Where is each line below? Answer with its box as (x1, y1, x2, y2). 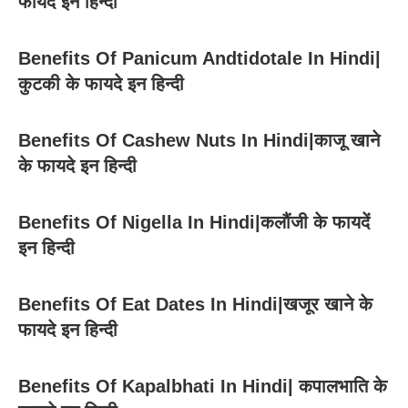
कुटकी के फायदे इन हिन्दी (18, 73, 184, 94)
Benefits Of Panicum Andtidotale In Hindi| (18, 47, 381, 68)
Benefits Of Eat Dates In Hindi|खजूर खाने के (18, 293, 372, 314)
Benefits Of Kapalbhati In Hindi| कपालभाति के (18, 375, 387, 396)
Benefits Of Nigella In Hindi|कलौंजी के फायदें (18, 211, 370, 232)
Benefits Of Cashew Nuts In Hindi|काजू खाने (18, 129, 380, 150)
